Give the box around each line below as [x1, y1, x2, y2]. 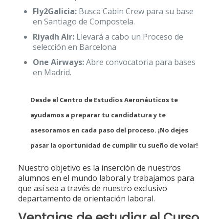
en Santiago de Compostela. [32, 16, 135, 27]
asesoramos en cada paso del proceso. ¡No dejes [30, 126, 188, 134]
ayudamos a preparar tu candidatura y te [30, 110, 166, 119]
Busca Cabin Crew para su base [76, 6, 194, 17]
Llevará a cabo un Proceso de [74, 31, 183, 42]
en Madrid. [32, 67, 71, 78]
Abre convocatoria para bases [84, 57, 196, 67]
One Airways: [32, 57, 84, 67]
